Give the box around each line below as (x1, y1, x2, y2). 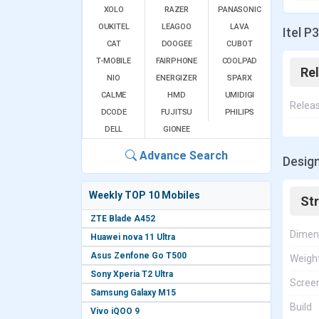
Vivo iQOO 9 (90, 306, 140, 316)
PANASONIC (218, 5, 261, 14)
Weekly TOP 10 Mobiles (89, 189, 200, 201)
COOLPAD (221, 56, 258, 66)
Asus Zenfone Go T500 (90, 251, 187, 261)
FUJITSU (160, 108, 193, 117)
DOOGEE (161, 39, 192, 48)
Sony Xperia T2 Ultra (90, 269, 173, 279)
